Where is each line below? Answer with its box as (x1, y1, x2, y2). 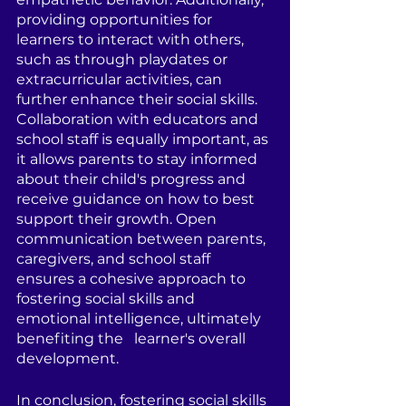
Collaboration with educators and (16, 111, 262, 128)
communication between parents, (16, 230, 269, 247)
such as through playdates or (16, 51, 231, 68)
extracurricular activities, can (16, 71, 226, 88)
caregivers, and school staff (16, 250, 214, 267)
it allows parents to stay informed (16, 150, 261, 168)
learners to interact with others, (16, 31, 247, 48)
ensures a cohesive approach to (16, 270, 249, 287)
